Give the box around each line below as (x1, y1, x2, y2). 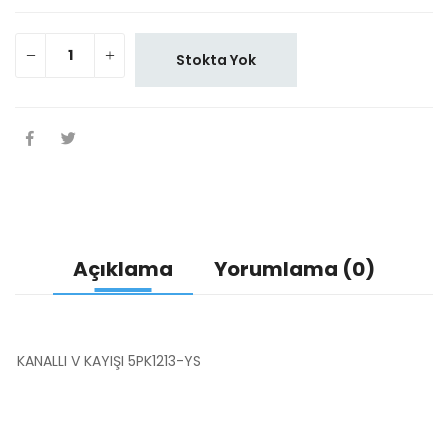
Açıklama (73, 255, 173, 284)
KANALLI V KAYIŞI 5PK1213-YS (17, 351, 201, 372)
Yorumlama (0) (214, 255, 375, 284)
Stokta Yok (175, 50, 256, 71)
